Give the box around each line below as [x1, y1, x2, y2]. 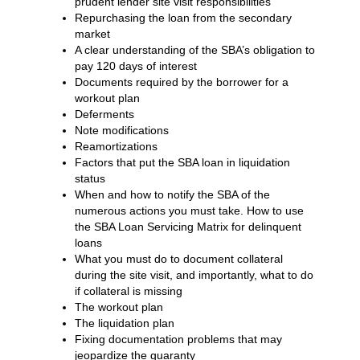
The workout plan [74, 300, 163, 313]
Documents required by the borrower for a [74, 75, 288, 88]
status [74, 171, 105, 185]
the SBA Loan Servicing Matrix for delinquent [74, 219, 301, 233]
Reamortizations [74, 139, 157, 153]
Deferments [74, 107, 134, 121]
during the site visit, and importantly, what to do [74, 268, 313, 281]
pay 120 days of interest [74, 59, 197, 72]
